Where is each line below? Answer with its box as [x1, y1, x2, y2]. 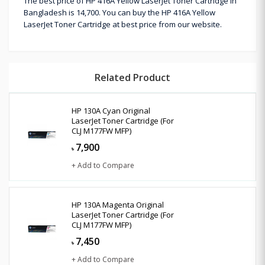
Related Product [95, 70, 170, 84]
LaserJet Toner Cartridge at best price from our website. [24, 18, 222, 30]
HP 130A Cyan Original [72, 105, 150, 116]
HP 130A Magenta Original [72, 199, 164, 210]
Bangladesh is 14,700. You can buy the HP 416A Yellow [24, 7, 215, 18]
